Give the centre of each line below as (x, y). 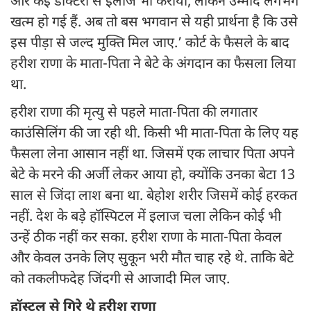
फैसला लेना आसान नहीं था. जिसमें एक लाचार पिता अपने (152, 155)
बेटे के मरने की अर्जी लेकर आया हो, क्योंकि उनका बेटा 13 (153, 176)
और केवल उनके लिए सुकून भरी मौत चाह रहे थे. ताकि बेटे (152, 259)
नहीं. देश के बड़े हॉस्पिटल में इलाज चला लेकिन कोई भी (146, 218)
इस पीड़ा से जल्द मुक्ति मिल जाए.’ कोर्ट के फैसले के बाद (150, 44)
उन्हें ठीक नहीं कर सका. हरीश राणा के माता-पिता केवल (146, 238)
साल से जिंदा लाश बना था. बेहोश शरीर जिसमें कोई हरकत (154, 197)
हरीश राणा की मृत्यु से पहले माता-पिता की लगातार (134, 114)
